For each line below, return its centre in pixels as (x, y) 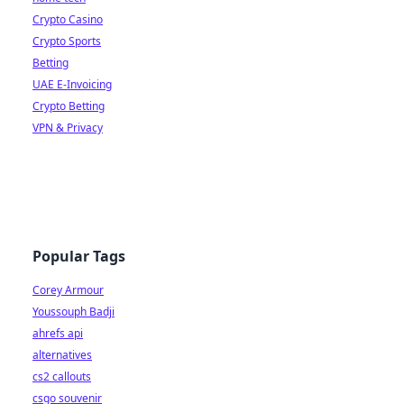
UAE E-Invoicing (72, 84)
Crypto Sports (67, 41)
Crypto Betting (69, 106)
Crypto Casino (68, 19)
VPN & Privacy (68, 128)
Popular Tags (79, 256)
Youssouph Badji (73, 312)
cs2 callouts (62, 376)
